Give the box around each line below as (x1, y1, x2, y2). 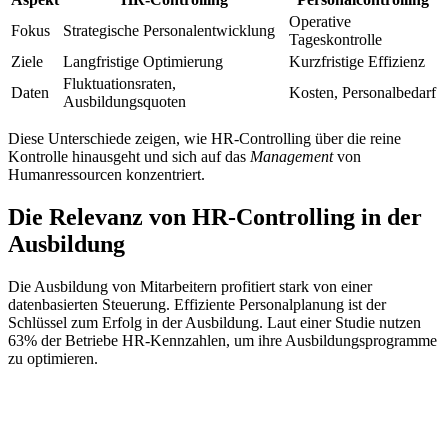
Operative (289, 12, 351, 30)
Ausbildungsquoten (63, 92, 186, 110)
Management (250, 147, 333, 165)
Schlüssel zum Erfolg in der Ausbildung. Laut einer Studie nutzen (8, 313, 421, 331)
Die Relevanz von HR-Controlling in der (8, 203, 422, 230)
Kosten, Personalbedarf (289, 83, 436, 101)
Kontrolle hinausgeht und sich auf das (8, 147, 250, 165)
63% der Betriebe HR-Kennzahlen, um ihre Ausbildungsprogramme (8, 331, 437, 349)
